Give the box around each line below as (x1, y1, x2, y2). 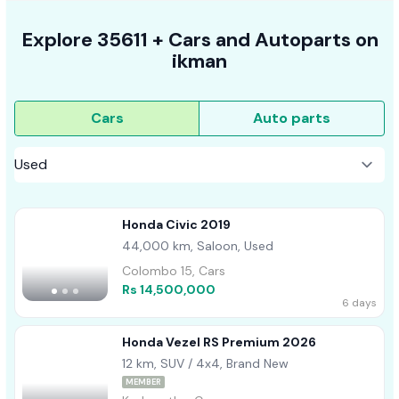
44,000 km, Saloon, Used (122, 238, 273, 255)
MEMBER (126, 377, 161, 388)
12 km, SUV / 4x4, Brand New (122, 355, 289, 372)
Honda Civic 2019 (122, 216, 231, 233)
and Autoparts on (210, 27, 379, 53)
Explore (20, 27, 93, 53)
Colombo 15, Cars (122, 263, 225, 280)
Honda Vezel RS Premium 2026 (122, 334, 316, 351)
